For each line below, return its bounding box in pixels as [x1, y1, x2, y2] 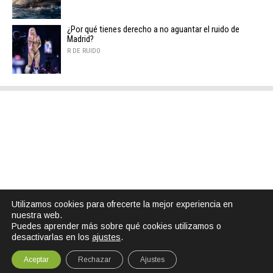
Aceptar [24, 255, 49, 264]
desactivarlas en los [12, 232, 92, 242]
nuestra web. [12, 210, 62, 220]
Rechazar [78, 255, 111, 264]
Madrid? [67, 34, 94, 45]
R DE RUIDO [67, 47, 101, 55]
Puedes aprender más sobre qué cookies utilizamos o [12, 221, 221, 231]
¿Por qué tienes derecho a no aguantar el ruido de [67, 24, 239, 35]
